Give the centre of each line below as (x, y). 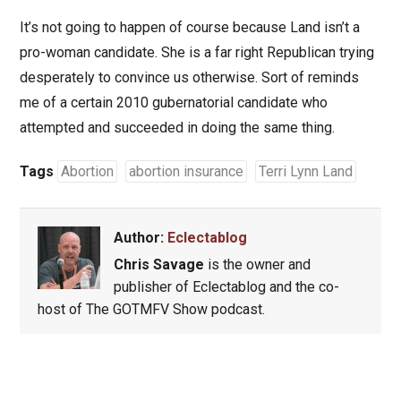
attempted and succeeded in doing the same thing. (177, 128)
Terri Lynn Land (305, 172)
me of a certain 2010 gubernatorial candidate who (173, 103)
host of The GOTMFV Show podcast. (151, 310)
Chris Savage (158, 265)
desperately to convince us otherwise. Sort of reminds (189, 78)
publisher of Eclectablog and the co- (226, 287)
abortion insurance (186, 172)
